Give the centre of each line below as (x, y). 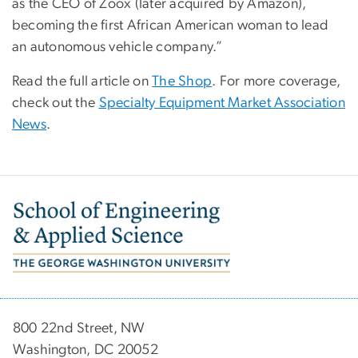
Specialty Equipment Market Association (222, 103)
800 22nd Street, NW (79, 328)
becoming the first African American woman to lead (171, 26)
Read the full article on (82, 82)
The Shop (182, 82)
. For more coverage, (276, 82)
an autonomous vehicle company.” (117, 48)
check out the (56, 103)
